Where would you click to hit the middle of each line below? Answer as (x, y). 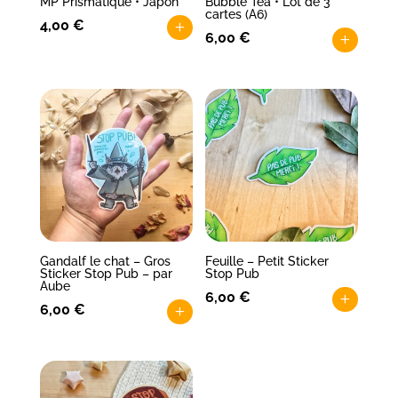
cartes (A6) (237, 15)
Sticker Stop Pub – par (106, 274)
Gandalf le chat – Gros (105, 262)
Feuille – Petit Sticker (267, 262)
